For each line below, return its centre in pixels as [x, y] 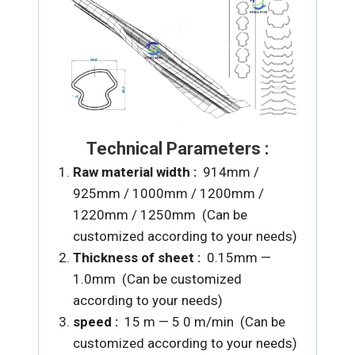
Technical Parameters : [177, 149]
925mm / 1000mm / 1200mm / [168, 193]
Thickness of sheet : [139, 258]
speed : [98, 322]
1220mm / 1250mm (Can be [160, 215]
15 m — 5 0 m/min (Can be [204, 322]
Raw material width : [137, 172]
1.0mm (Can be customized [157, 279]
